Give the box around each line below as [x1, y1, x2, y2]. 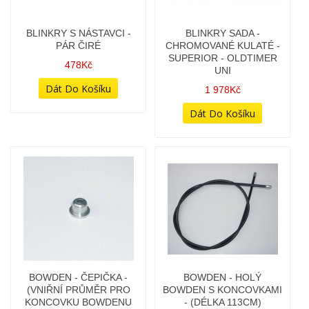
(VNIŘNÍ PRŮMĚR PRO [170, 98, 275, 109]
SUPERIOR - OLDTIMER [23, 110, 133, 121]
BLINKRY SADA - [41, 86, 116, 97]
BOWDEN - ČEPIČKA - [173, 86, 272, 97]
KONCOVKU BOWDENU [169, 110, 276, 121]
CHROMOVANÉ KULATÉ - [21, 98, 136, 109]
